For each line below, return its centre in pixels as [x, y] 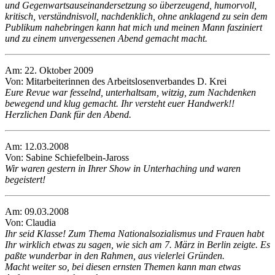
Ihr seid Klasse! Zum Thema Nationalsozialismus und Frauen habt [134, 234]
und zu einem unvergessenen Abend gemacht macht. [106, 39]
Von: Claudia [30, 223]
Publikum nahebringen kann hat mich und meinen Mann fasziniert [134, 28]
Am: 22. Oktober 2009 [49, 71]
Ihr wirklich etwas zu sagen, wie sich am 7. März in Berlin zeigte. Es [137, 245]
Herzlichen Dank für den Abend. [68, 115]
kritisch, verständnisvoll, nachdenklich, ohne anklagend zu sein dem [136, 17]
